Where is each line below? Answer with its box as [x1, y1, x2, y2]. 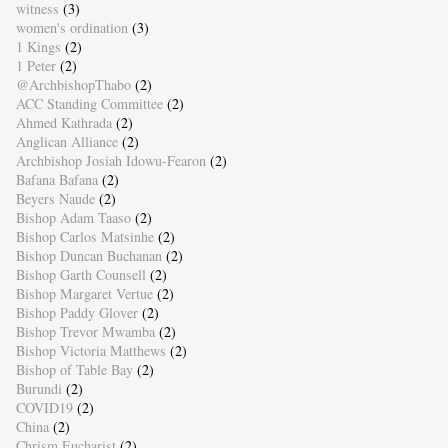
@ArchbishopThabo [15, 75, 131, 95]
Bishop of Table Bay [15, 360, 133, 380]
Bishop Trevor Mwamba [15, 322, 155, 342]
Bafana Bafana [15, 170, 98, 190]
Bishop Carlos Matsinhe [15, 227, 154, 247]
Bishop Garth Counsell [15, 265, 146, 285]
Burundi [15, 379, 62, 399]
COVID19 [15, 398, 73, 418]
